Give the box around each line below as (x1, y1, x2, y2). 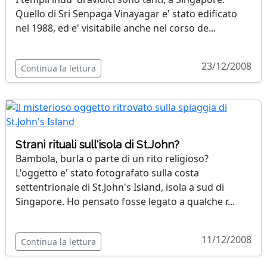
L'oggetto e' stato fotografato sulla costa (15, 166, 199, 179)
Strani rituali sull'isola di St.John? (15, 138, 179, 151)
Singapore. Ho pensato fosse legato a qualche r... (15, 195, 235, 208)
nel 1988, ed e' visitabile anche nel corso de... (15, 21, 216, 35)
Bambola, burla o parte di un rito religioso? (15, 152, 209, 165)
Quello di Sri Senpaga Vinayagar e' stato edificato (15, 7, 237, 20)
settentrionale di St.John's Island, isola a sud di (15, 181, 224, 194)
